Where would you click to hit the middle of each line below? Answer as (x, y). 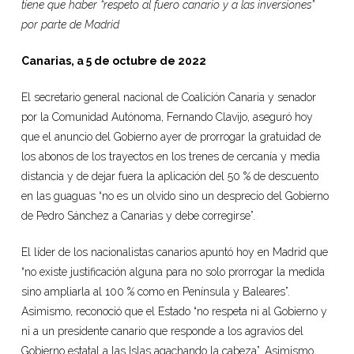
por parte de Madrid (70, 25)
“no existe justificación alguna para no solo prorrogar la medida (173, 272)
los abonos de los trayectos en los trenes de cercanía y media (170, 157)
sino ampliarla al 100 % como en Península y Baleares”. (155, 292)
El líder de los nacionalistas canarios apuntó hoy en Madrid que (174, 252)
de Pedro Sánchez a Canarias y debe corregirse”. (138, 216)
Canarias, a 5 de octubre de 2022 (113, 61)
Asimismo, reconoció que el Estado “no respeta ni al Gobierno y (174, 312)
